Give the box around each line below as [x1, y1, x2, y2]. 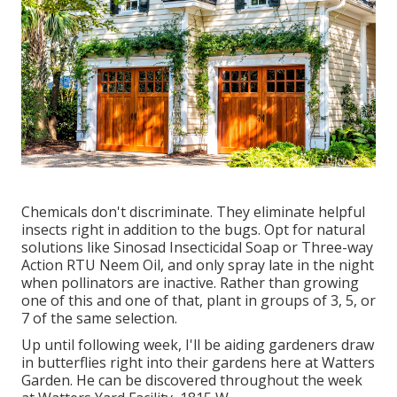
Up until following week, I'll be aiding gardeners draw [21, 334, 374, 354]
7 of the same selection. [21, 307, 177, 328]
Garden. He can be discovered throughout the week [21, 370, 362, 390]
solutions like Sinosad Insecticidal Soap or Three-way [21, 237, 373, 257]
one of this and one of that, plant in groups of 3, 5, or [21, 290, 376, 310]
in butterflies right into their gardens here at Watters [21, 352, 375, 372]
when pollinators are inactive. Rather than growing [21, 272, 359, 292]
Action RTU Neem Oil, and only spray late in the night [21, 254, 374, 275]
